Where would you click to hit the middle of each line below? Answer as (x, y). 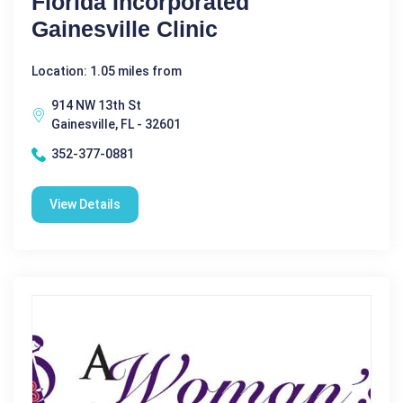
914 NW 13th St (96, 105)
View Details (85, 204)
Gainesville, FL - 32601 (116, 124)
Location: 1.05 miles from (107, 71)
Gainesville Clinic (125, 29)
